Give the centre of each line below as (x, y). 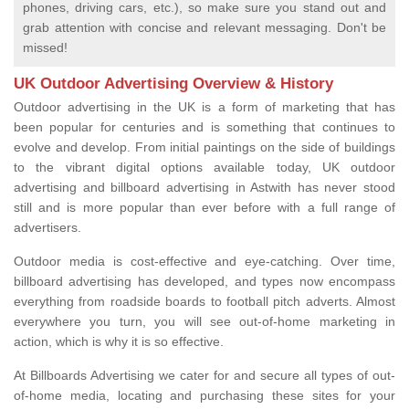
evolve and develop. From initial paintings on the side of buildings (204, 147)
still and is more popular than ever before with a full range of (204, 208)
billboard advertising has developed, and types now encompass (204, 282)
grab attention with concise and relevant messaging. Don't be (204, 28)
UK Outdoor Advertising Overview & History (173, 84)
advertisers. (49, 228)
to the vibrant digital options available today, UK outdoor (204, 168)
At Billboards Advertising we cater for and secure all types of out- (204, 376)
